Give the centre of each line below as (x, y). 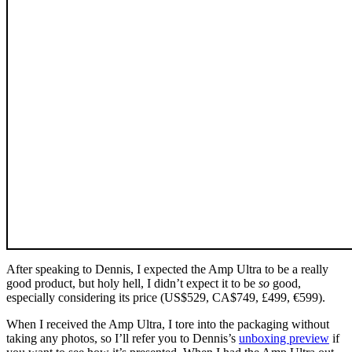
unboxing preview (284, 339)
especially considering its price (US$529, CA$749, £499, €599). (166, 298)
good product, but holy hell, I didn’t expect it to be (132, 284)
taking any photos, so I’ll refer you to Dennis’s (123, 339)
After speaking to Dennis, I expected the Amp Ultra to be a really (167, 269)
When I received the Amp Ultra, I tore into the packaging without (168, 324)
